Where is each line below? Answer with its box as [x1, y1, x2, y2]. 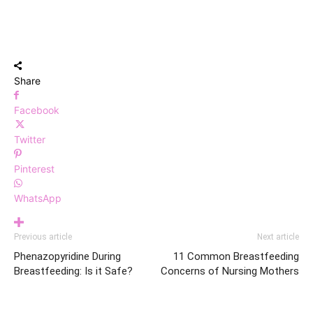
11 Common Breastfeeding [173, 250, 299, 263]
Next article [257, 232, 299, 242]
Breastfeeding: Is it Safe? [14, 265, 133, 278]
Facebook [14, 104, 59, 117]
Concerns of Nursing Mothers [161, 265, 299, 278]
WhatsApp [14, 192, 61, 205]
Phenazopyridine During [14, 250, 121, 263]
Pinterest [14, 163, 54, 175]
